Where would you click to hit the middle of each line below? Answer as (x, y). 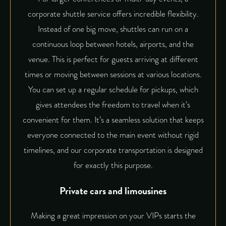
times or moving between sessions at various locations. (113, 75)
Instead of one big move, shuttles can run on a (113, 29)
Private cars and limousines (113, 191)
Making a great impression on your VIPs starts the (113, 216)
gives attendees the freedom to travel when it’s (113, 105)
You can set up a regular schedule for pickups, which (113, 90)
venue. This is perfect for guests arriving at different (113, 60)
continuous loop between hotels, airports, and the (113, 44)
